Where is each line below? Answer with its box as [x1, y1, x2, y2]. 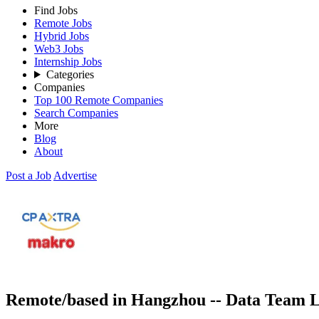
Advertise [53, 169, 97, 182]
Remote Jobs [34, 17, 92, 29]
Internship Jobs [34, 56, 102, 68]
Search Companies [34, 107, 118, 119]
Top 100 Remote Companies [34, 94, 163, 106]
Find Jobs [34, 4, 78, 16]
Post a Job [6, 169, 51, 182]
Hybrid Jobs [34, 30, 89, 42]
